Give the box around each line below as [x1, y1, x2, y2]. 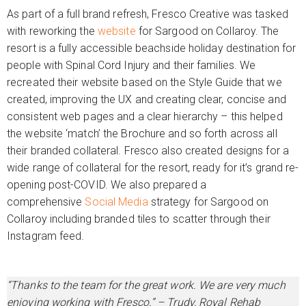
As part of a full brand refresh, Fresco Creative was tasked [7, 8, 288, 20]
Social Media [85, 195, 148, 208]
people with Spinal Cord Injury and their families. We [7, 59, 256, 72]
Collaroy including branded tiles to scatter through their [7, 212, 270, 225]
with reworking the [7, 25, 98, 38]
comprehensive [7, 195, 85, 208]
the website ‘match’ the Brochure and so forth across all [7, 127, 277, 140]
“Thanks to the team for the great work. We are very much [7, 279, 286, 292]
